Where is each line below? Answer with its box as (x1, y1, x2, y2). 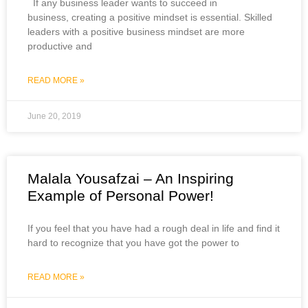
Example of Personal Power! (27, 187, 214, 203)
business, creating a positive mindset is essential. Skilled (27, 11, 272, 23)
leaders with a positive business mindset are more (27, 25, 245, 37)
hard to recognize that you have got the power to (27, 236, 239, 248)
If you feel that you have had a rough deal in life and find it (27, 222, 280, 234)
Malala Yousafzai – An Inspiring (27, 170, 234, 186)
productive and (27, 40, 92, 52)
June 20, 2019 (27, 111, 81, 121)
